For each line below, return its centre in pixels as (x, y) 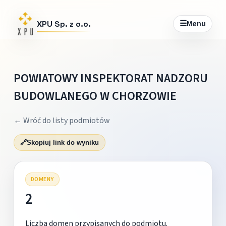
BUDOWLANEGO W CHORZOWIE (95, 96)
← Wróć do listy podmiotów (62, 120)
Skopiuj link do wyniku (63, 142)
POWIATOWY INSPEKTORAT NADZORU (110, 78)
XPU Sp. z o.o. (64, 24)
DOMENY (42, 179)
